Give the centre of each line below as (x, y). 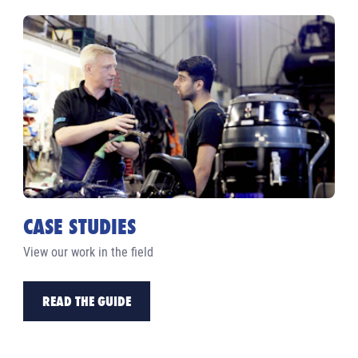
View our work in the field (89, 252)
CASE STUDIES (80, 226)
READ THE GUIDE (87, 300)
